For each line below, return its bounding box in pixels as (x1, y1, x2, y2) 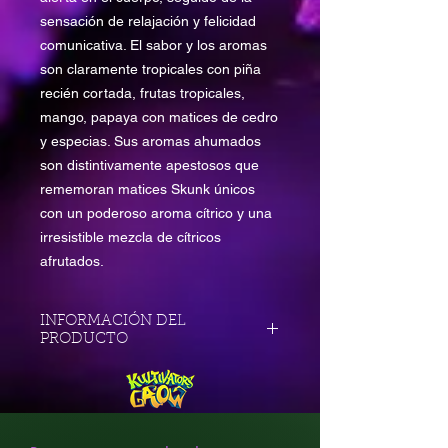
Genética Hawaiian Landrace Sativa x (40, 409, 277, 426)
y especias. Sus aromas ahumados (40, 133, 261, 150)
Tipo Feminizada (40, 367, 146, 384)
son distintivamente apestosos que (40, 157, 259, 174)
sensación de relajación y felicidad (40, 13, 256, 30)
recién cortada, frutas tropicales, (40, 85, 245, 102)
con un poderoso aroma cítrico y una (40, 205, 272, 222)
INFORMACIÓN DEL (40, 314, 186, 330)
